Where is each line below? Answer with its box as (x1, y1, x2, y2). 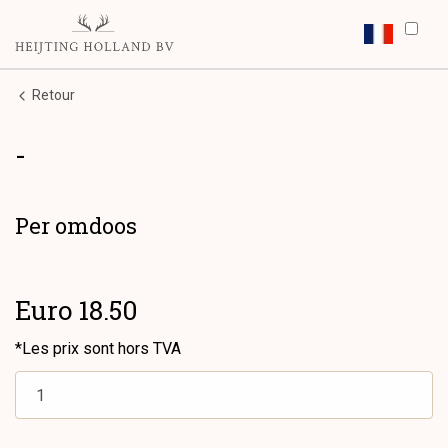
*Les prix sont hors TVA (15, 339, 181, 359)
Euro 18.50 (15, 293, 138, 328)
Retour (29, 86, 75, 103)
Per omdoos (15, 210, 137, 240)
